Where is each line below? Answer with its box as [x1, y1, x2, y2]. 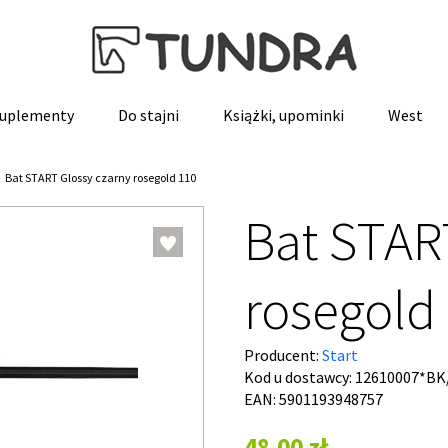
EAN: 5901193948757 [244, 389, 383, 409]
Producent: [244, 345, 322, 365]
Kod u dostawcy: [244, 367, 355, 387]
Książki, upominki [223, 105, 344, 125]
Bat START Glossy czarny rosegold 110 [5, 170, 196, 185]
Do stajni [118, 105, 179, 125]
